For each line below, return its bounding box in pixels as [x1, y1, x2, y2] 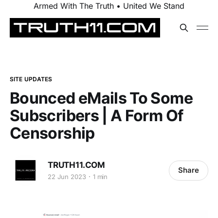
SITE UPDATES [10, 75, 53, 83]
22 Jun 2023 [48, 172, 86, 181]
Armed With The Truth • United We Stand [34, 1, 184, 11]
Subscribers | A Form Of [10, 106, 183, 125]
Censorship [10, 124, 95, 143]
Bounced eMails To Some [10, 89, 193, 108]
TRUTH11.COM [48, 160, 106, 170]
